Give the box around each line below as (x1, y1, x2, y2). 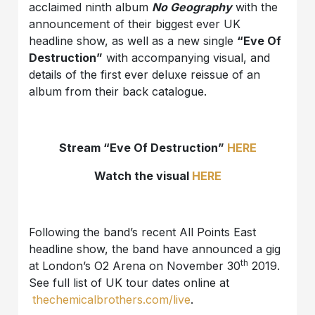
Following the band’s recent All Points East (29, 225, 257, 240)
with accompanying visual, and (103, 51, 271, 65)
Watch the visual (94, 169, 192, 184)
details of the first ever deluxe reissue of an (29, 67, 261, 82)
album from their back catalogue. (29, 84, 207, 99)
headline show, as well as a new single (29, 34, 238, 49)
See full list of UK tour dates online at (29, 276, 230, 290)
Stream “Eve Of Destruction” (58, 141, 227, 155)
